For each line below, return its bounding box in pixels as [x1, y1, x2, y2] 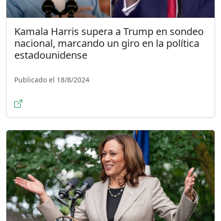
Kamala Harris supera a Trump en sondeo [14, 24, 204, 38]
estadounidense [14, 48, 87, 62]
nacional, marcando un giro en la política [14, 36, 199, 50]
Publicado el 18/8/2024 [14, 74, 89, 84]
